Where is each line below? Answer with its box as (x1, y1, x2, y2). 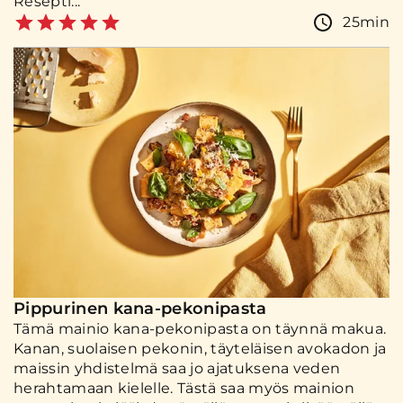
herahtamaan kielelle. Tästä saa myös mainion (13, 380, 355, 398)
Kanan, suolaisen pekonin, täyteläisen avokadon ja (13, 340, 387, 358)
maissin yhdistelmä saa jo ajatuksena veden (13, 360, 341, 378)
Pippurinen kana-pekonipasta (13, 299, 267, 319)
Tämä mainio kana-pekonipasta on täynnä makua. (13, 320, 387, 338)
